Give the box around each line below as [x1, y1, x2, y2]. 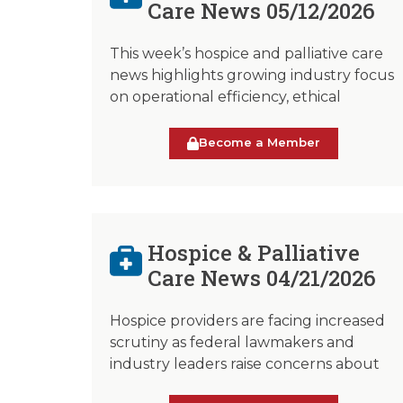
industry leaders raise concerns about [110, 354, 380, 372]
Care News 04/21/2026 [148, 263, 377, 292]
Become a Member [199, 134, 320, 149]
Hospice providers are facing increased [110, 311, 385, 329]
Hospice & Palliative [148, 237, 361, 267]
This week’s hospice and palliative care [110, 44, 383, 62]
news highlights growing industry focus [110, 66, 394, 84]
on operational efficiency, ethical [110, 87, 341, 105]
